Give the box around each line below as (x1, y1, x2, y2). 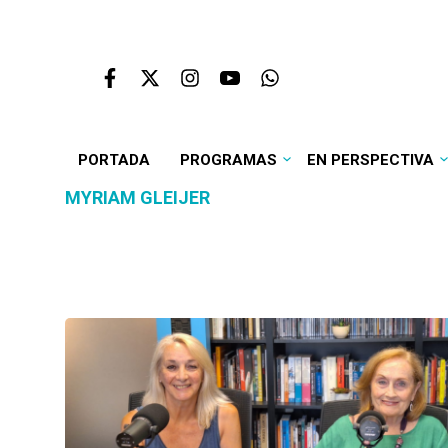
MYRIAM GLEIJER (65, 187, 210, 208)
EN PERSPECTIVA (306, 151, 434, 169)
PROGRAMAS (179, 151, 277, 169)
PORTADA (77, 151, 150, 169)
